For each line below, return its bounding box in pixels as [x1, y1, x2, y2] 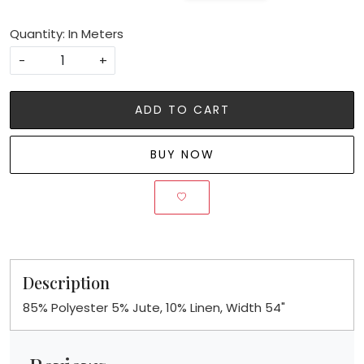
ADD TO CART [134, 101, 230, 118]
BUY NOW [149, 145, 214, 162]
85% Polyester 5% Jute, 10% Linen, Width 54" [23, 298, 285, 316]
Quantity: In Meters [10, 24, 123, 42]
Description [23, 271, 110, 293]
